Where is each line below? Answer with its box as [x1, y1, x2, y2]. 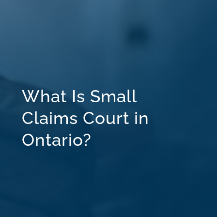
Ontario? [21, 129, 92, 150]
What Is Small [21, 86, 137, 106]
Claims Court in [21, 108, 149, 128]
